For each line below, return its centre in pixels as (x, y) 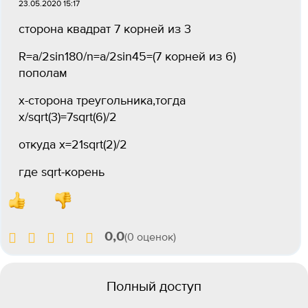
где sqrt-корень (62, 173)
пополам (43, 74)
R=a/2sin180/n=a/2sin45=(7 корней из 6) (127, 57)
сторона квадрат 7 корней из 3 (105, 30)
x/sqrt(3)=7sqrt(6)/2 (68, 118)
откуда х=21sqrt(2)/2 (73, 145)
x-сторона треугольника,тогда (102, 101)
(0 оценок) (150, 238)
